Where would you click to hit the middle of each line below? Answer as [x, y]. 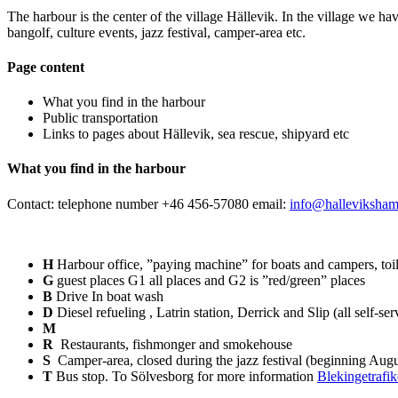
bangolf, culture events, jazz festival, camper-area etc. [156, 32]
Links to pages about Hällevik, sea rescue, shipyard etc [196, 134]
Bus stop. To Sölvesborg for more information [187, 376]
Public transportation [100, 118]
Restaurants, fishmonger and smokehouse [173, 344]
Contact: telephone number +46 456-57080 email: [148, 203]
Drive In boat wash [108, 296]
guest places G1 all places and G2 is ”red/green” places [211, 280]
